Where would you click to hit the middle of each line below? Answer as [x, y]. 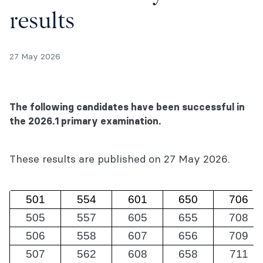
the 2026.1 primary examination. [85, 121]
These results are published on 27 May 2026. [120, 159]
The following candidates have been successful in [127, 107]
